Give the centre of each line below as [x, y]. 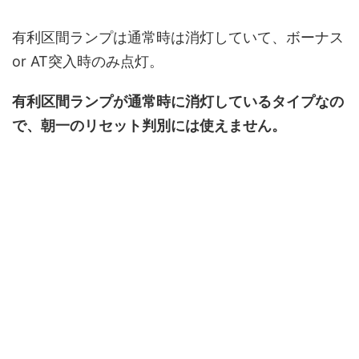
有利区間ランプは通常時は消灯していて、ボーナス [178, 38]
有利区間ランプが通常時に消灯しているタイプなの [178, 102]
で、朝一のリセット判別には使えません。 [149, 126]
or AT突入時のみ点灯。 [88, 62]
